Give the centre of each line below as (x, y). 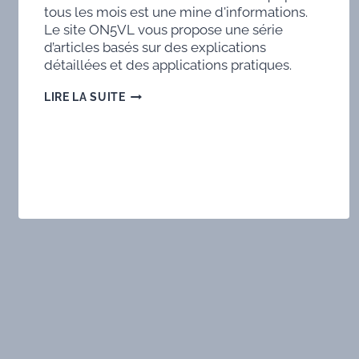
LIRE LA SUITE (85, 97)
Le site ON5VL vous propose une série (163, 30)
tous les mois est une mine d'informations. (175, 12)
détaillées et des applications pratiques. (167, 65)
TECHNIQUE (160, 94)
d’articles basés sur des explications (155, 48)
